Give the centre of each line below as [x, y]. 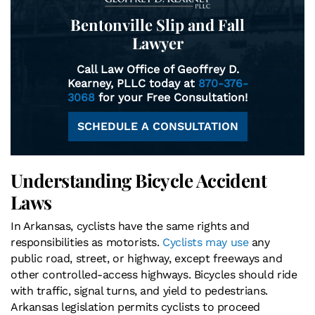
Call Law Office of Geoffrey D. [157, 69]
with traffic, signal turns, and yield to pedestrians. [139, 290]
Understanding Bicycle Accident [139, 180]
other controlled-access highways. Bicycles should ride [154, 274]
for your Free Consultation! [171, 97]
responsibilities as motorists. [85, 242]
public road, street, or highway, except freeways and [147, 258]
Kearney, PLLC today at [133, 83]
